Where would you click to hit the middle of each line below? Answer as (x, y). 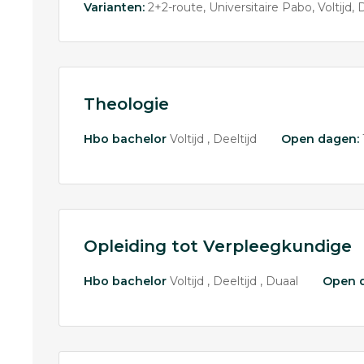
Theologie (126, 104)
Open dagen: (320, 139)
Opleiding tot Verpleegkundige (218, 246)
